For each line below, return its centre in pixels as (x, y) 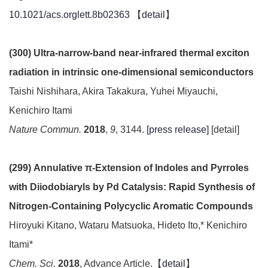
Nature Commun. (45, 130)
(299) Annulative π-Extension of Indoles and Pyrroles (129, 168)
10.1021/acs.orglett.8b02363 (69, 15)
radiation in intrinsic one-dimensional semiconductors (131, 72)
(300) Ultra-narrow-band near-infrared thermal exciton (129, 53)
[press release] (178, 130)
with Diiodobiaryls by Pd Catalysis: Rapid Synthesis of (132, 187)
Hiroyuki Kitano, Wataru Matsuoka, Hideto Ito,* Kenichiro (128, 225)
